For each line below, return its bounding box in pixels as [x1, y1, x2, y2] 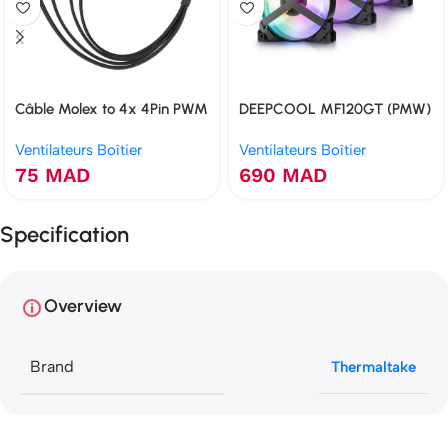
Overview [44, 294, 122, 317]
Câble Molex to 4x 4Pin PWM [15, 100, 208, 118]
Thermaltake [331, 358, 416, 376]
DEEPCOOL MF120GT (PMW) [239, 100, 431, 118]
